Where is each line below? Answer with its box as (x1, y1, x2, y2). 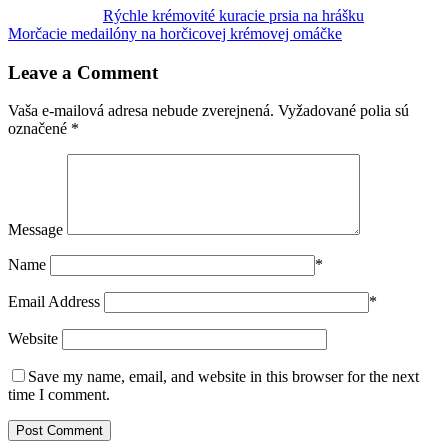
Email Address (8, 293, 100, 311)
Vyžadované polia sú (278, 102, 409, 120)
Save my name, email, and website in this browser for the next (28, 368, 419, 386)
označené (8, 120, 71, 138)
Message (8, 221, 63, 239)
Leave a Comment (8, 61, 158, 83)
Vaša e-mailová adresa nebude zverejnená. (8, 102, 274, 120)
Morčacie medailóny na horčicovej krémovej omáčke (8, 24, 342, 42)
